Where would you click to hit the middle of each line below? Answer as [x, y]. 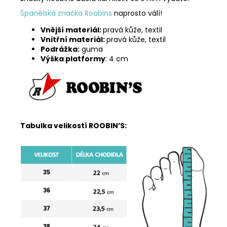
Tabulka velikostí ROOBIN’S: [73, 125]
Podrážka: [60, 49]
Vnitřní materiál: [73, 39]
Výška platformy [73, 59]
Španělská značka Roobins [66, 13]
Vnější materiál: [72, 30]
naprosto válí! [137, 13]
